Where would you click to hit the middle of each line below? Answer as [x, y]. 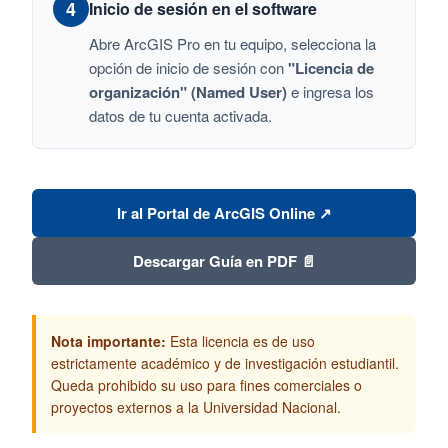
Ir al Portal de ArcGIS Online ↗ [224, 212]
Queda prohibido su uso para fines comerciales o [206, 384]
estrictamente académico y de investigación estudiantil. [225, 362]
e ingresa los [330, 91]
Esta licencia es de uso [240, 340]
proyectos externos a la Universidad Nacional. [196, 406]
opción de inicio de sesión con [188, 67]
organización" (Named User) [188, 91]
